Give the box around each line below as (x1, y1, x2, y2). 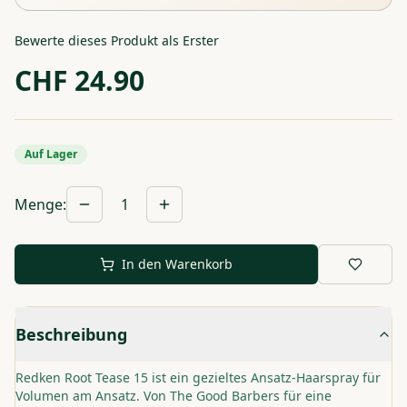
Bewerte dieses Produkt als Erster (15, 32, 219, 49)
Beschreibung (15, 323, 127, 345)
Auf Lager (25, 146, 77, 162)
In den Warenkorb (122, 255, 233, 273)
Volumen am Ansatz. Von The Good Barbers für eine (15, 387, 332, 404)
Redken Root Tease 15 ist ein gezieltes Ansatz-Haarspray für (15, 369, 381, 386)
